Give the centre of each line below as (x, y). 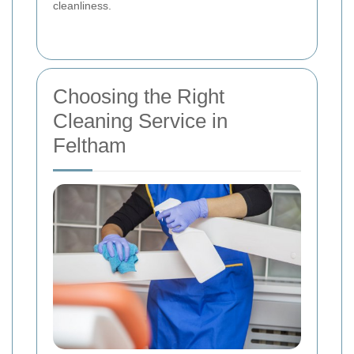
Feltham (90, 145)
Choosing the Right (139, 96)
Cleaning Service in (140, 121)
